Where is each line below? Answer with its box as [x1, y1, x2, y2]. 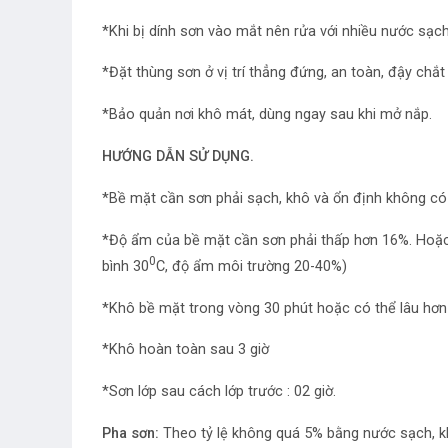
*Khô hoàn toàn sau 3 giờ [102, 341, 269, 359]
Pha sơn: [102, 425, 159, 443]
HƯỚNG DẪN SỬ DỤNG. [102, 148, 254, 166]
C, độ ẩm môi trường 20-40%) [156, 257, 347, 275]
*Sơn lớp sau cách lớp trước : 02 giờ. [102, 383, 336, 401]
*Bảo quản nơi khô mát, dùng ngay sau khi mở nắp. [102, 106, 432, 124]
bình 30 [102, 257, 149, 275]
